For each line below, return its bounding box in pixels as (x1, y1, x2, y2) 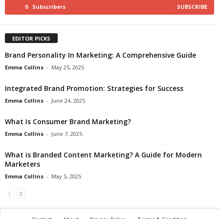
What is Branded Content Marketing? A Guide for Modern (5, 150, 202, 159)
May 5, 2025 (51, 172, 81, 180)
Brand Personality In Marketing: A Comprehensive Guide (5, 50, 196, 60)
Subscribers (32, 3, 66, 10)
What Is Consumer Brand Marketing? (5, 116, 131, 126)
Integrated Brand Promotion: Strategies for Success (5, 83, 183, 93)
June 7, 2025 (51, 130, 82, 137)
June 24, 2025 (51, 96, 85, 104)
